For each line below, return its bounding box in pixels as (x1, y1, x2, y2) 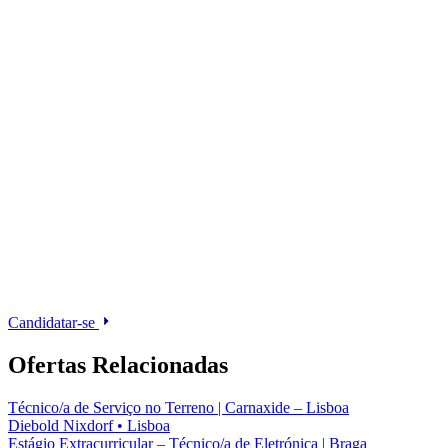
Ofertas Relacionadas (8, 351, 228, 378)
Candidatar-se (8, 313, 99, 331)
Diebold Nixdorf (8, 416, 113, 434)
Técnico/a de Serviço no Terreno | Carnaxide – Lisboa (8, 398, 349, 416)
